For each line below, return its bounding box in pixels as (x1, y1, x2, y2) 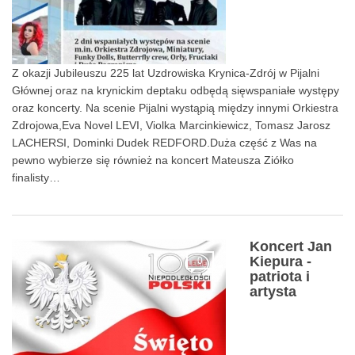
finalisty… (12, 170, 60, 184)
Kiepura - (250, 253, 311, 269)
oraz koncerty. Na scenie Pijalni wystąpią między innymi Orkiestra (12, 101, 338, 114)
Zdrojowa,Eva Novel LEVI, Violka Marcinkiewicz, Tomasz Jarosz (12, 118, 330, 132)
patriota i (250, 268, 310, 284)
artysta (250, 283, 296, 300)
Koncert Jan (250, 238, 332, 254)
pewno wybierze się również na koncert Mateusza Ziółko (12, 153, 294, 166)
